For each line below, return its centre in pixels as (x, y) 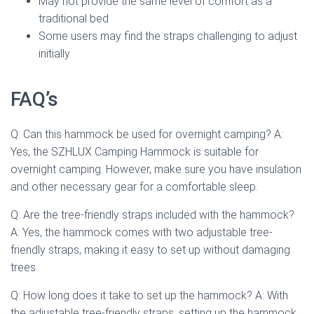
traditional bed (74, 18)
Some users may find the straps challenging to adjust (168, 36)
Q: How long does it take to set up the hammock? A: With (149, 295)
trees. (24, 267)
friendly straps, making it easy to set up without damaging (150, 250)
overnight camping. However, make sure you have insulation (156, 169)
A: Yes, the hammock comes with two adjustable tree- (142, 232)
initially (54, 53)
